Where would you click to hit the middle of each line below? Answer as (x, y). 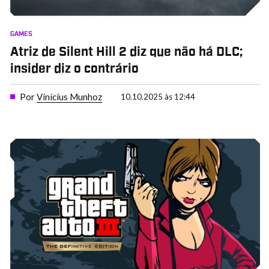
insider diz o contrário (74, 69)
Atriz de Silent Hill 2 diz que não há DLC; (126, 52)
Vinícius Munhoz (69, 97)
